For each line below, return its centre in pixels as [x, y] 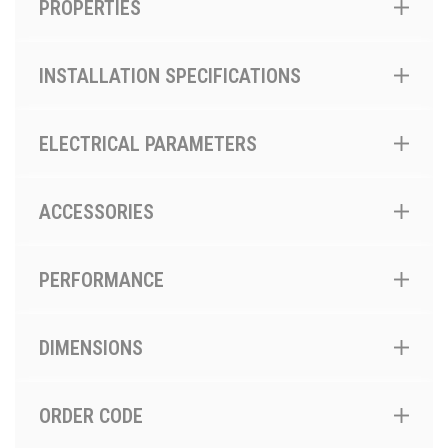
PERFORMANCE [101, 280]
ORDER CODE [91, 416]
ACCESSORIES [96, 212]
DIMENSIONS [91, 348]
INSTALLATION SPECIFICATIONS [170, 76]
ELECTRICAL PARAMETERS [148, 144]
